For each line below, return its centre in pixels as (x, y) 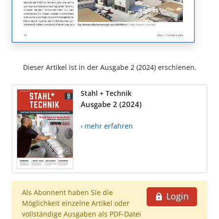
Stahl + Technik (106, 93)
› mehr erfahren (107, 126)
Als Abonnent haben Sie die (67, 193)
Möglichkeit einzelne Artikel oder (76, 203)
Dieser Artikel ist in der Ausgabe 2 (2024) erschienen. (109, 67)
